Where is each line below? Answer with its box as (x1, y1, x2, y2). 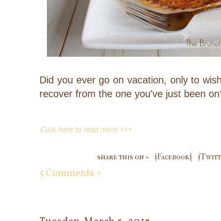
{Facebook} (154, 151, 192, 161)
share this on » (97, 151, 148, 161)
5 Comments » (39, 166, 101, 181)
